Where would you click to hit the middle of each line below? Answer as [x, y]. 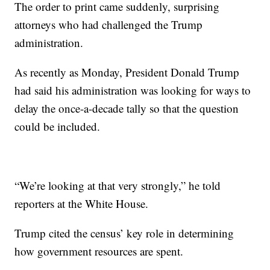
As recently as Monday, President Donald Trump [127, 72]
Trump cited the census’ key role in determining [124, 233]
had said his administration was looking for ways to [133, 90]
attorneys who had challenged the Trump [109, 24]
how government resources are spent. [99, 251]
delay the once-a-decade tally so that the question [127, 108]
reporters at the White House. [82, 203]
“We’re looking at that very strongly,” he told [118, 185]
